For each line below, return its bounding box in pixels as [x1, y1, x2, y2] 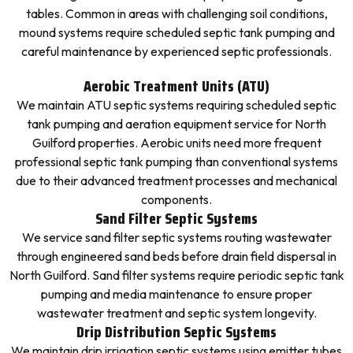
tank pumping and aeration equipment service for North [27, 116, 326, 132]
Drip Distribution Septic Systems [76, 319, 277, 344]
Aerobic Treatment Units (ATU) [84, 73, 269, 98]
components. [141, 191, 212, 207]
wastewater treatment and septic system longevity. [36, 305, 317, 321]
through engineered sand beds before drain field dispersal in [17, 248, 336, 264]
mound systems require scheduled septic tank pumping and [18, 24, 335, 40]
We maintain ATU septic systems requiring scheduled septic [17, 97, 336, 113]
